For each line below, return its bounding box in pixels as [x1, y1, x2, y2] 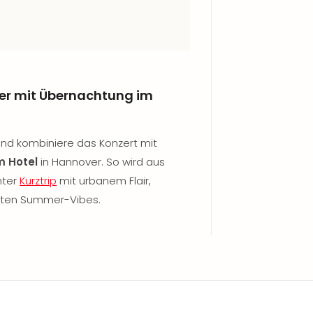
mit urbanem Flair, [57, 173, 151, 188]
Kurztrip [20, 173, 57, 188]
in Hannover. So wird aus [38, 154, 165, 169]
